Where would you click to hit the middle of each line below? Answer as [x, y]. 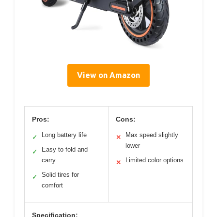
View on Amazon [108, 75]
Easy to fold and [65, 149]
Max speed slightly [152, 135]
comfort [52, 185]
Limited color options [155, 160]
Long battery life [64, 135]
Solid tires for [60, 174]
